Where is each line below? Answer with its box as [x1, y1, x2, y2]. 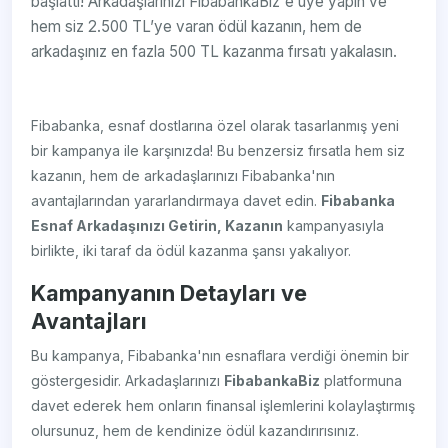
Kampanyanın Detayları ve [31, 280, 308, 307]
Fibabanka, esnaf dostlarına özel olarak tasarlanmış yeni [31, 117, 400, 135]
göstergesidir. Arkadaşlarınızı [31, 372, 225, 390]
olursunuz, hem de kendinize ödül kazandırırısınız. [31, 422, 360, 440]
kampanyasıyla [283, 217, 385, 235]
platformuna [320, 372, 403, 390]
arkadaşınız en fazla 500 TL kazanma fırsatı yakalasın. [31, 42, 398, 62]
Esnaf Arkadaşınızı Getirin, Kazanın [31, 217, 284, 235]
